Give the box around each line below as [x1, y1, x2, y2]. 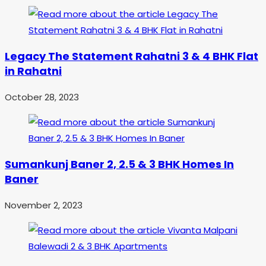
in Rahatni [5, 64, 62, 79]
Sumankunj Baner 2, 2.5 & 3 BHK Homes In [5, 157, 234, 172]
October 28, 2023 [5, 91, 79, 104]
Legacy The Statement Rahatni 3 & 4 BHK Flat [5, 49, 258, 64]
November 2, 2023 [5, 199, 83, 212]
